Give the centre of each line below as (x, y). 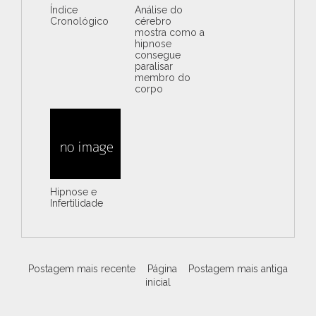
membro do (162, 77)
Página (162, 268)
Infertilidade (76, 203)
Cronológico (79, 21)
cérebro (153, 21)
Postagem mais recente (82, 268)
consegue (157, 55)
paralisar (153, 66)
